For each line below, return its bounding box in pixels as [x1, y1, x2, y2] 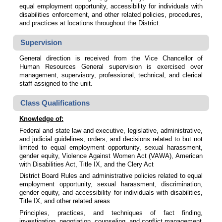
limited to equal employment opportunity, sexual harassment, [19, 143, 203, 151]
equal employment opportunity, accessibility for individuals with [19, 2, 203, 10]
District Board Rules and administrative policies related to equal [19, 172, 203, 180]
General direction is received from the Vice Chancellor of [19, 55, 203, 62]
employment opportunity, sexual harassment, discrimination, [19, 180, 203, 188]
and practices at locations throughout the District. [19, 19, 161, 27]
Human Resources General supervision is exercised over [19, 63, 203, 71]
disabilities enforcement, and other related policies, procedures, [19, 10, 203, 18]
